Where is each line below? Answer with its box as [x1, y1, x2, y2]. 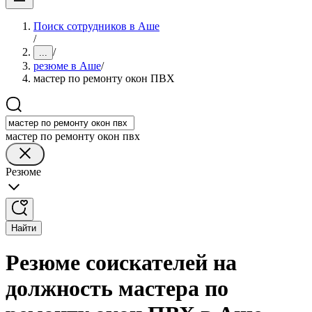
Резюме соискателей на [6, 250, 237, 276]
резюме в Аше [33, 60, 101, 72]
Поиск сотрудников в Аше [33, 20, 159, 32]
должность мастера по [6, 276, 228, 302]
